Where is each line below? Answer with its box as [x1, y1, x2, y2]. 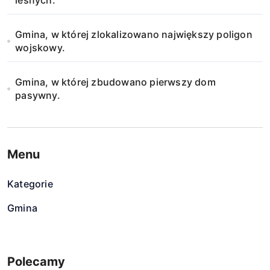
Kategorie [7, 178, 53, 190]
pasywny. [15, 89, 60, 101]
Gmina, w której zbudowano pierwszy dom [15, 76, 216, 88]
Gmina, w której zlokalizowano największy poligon [15, 28, 253, 40]
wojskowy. [15, 42, 66, 54]
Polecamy [7, 254, 65, 269]
